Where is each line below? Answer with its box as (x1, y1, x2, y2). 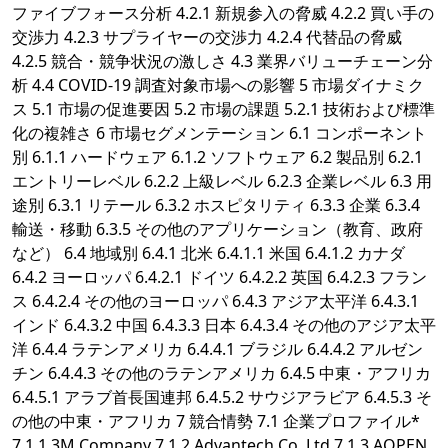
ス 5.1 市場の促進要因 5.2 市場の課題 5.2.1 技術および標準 (12, 98, 435, 121)
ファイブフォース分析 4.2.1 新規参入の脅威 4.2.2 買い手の (12, 2, 434, 25)
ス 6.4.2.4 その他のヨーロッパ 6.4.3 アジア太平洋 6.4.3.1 (12, 290, 419, 313)
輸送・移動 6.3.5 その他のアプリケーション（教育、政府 (12, 218, 423, 241)
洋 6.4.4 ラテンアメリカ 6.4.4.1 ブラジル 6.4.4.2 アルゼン (12, 338, 423, 361)
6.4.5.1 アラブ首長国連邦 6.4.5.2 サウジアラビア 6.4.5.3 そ (12, 386, 432, 409)
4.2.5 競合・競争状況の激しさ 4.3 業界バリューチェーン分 (12, 50, 433, 73)
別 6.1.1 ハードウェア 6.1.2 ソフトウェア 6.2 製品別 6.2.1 (12, 146, 423, 169)
